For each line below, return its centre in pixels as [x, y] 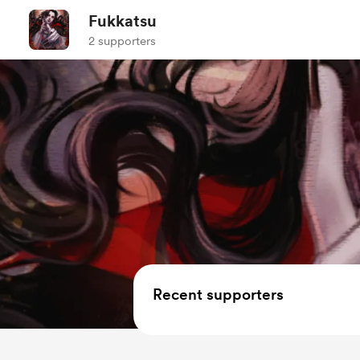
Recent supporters [218, 295]
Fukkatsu [123, 21]
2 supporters [122, 41]
